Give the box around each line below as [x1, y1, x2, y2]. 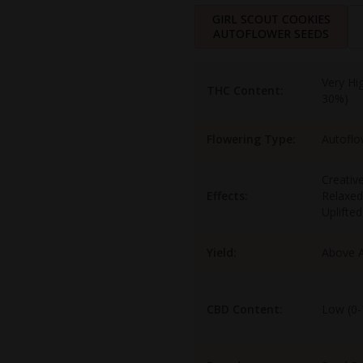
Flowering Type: [207, 131, 296, 147]
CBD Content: [207, 301, 283, 318]
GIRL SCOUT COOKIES [211, 11, 331, 28]
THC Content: [207, 83, 284, 99]
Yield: [207, 245, 237, 261]
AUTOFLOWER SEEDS [213, 26, 330, 42]
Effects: [207, 188, 248, 204]
